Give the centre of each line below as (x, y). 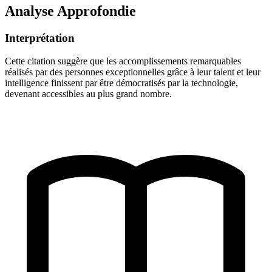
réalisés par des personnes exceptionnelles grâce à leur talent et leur (133, 72)
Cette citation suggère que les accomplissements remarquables (123, 61)
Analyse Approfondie (70, 11)
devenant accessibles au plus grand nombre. (88, 94)
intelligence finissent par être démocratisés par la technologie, (121, 83)
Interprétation (40, 38)
